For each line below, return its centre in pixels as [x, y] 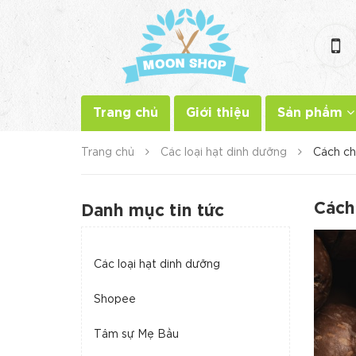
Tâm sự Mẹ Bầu [136, 335]
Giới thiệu [218, 113]
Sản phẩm [312, 113]
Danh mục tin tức [153, 211]
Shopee [115, 300]
